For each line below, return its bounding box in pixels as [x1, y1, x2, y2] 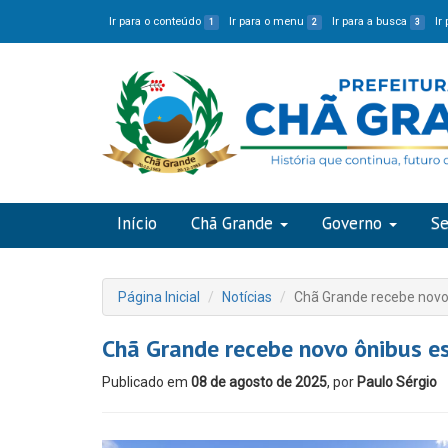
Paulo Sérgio [357, 374, 437, 390]
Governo [322, 212, 382, 234]
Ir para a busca [332, 15, 411, 28]
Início [117, 212, 157, 234]
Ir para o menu [229, 15, 308, 28]
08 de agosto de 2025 [191, 374, 327, 390]
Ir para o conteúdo [109, 15, 204, 28]
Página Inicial [118, 289, 200, 305]
